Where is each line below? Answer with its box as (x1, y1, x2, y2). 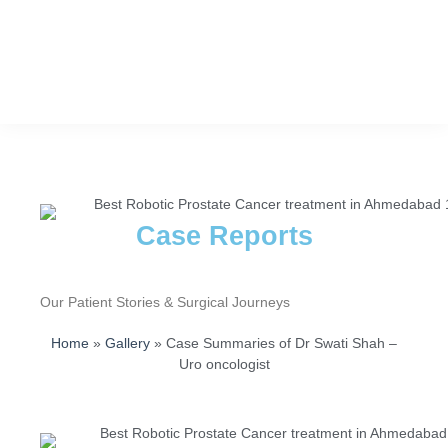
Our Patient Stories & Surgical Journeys (40, 293, 290, 310)
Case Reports (135, 220, 313, 251)
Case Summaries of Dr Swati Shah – (166, 334, 397, 351)
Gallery (105, 334, 150, 351)
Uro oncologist (178, 355, 270, 372)
